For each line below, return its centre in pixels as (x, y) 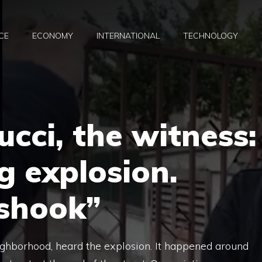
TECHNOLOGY (211, 36)
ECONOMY (53, 36)
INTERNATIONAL (128, 36)
